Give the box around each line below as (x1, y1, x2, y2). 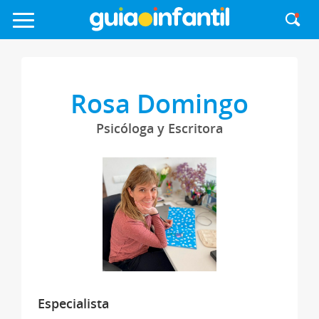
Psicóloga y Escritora (95, 120, 223, 137)
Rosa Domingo (70, 86, 249, 121)
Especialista (37, 294, 109, 312)
